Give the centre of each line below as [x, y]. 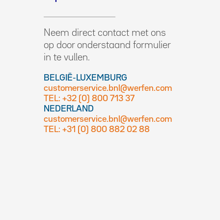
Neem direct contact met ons [105, 33]
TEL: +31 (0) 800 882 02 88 [97, 130]
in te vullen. [67, 57]
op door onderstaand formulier [107, 45]
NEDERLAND [69, 109]
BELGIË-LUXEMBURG [85, 78]
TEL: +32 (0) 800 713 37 [89, 99]
